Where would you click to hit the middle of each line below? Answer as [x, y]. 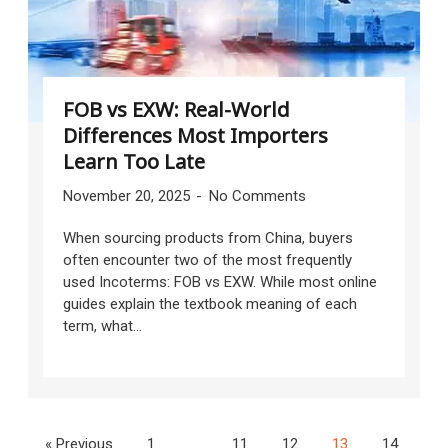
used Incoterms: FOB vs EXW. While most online [219, 281]
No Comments [257, 195]
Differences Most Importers [195, 135]
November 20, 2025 [128, 195]
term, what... [102, 325]
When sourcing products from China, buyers [207, 237]
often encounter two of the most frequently [207, 259]
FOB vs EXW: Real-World [176, 109]
